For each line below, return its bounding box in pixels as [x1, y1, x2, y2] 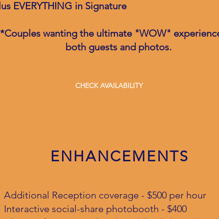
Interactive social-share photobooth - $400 [4, 203, 187, 215]
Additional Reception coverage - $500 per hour [4, 189, 206, 201]
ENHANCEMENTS [50, 148, 189, 165]
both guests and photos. [65, 41, 172, 53]
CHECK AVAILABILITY [75, 81, 143, 90]
